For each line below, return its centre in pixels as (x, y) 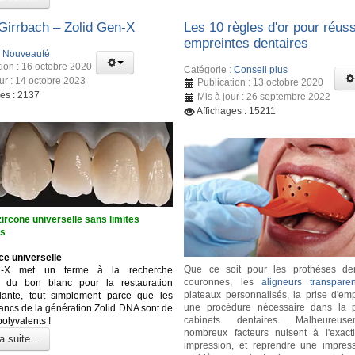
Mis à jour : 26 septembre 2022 (264, 97)
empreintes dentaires (246, 43)
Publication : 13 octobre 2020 (261, 83)
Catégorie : (209, 70)
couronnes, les (223, 282)
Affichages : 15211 (237, 111)
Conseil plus (261, 70)
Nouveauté (26, 54)
